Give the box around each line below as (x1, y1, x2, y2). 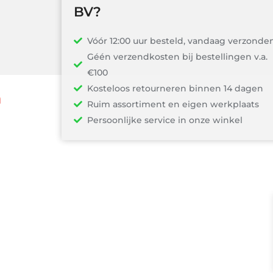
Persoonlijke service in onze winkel (53, 115, 209, 126)
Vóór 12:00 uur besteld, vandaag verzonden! (53, 35, 244, 47)
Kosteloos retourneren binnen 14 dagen (53, 83, 230, 94)
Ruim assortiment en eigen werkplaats (53, 99, 225, 110)
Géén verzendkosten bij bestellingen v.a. (53, 51, 234, 63)
